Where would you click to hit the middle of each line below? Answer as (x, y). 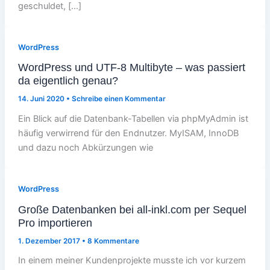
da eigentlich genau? (68, 81)
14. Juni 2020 (42, 99)
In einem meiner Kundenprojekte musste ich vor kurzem (132, 261)
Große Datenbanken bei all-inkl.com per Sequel (132, 209)
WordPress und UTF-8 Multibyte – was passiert (131, 67)
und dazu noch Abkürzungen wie (85, 148)
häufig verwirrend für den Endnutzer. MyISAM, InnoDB (128, 133)
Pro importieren (55, 222)
